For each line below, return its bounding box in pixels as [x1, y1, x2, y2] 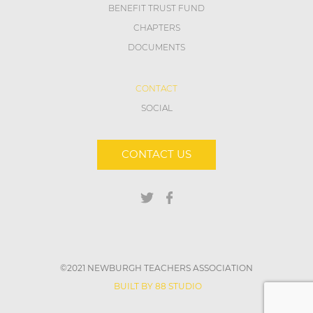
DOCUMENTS [128, 41, 185, 52]
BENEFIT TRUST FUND [108, 2, 205, 13]
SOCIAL [140, 102, 173, 113]
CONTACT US [122, 147, 191, 161]
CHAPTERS [133, 22, 180, 33]
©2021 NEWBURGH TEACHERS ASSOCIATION [60, 262, 253, 273]
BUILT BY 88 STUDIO [114, 280, 202, 291]
